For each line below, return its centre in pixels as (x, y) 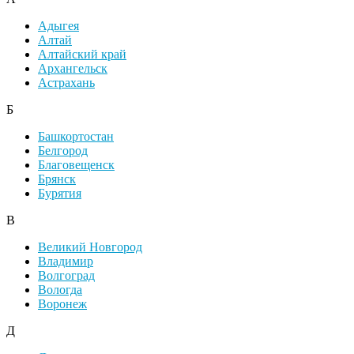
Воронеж (62, 304)
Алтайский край (82, 55)
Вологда (60, 290)
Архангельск (73, 69)
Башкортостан (76, 137)
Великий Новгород (90, 247)
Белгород (63, 151)
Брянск (57, 179)
